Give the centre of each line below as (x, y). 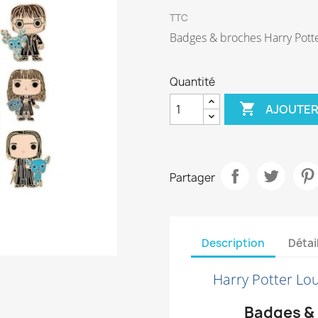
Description (233, 243)
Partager (192, 177)
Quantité (192, 82)
